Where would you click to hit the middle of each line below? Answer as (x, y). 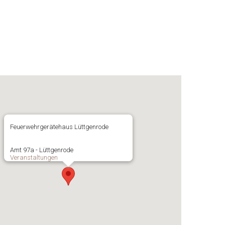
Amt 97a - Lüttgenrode (42, 150)
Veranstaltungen (34, 157)
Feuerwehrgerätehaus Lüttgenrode (59, 127)
